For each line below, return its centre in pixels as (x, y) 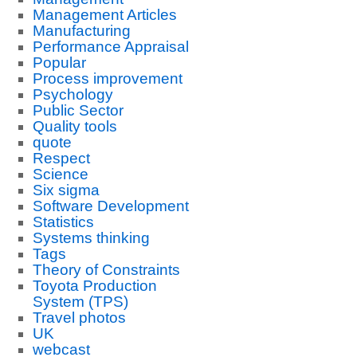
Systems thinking (91, 238)
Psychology (73, 94)
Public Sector (78, 110)
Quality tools (75, 126)
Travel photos (79, 318)
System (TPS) (80, 302)
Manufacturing (81, 31)
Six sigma (66, 190)
